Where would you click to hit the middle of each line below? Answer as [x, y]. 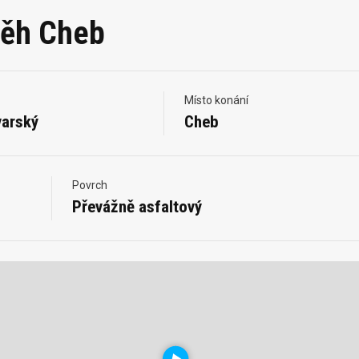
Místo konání [216, 100]
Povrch [89, 185]
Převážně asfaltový [137, 207]
